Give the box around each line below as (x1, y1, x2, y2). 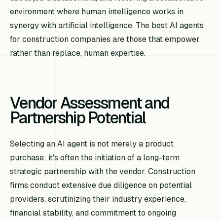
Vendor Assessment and (10, 92, 170, 113)
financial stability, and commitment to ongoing (10, 207, 177, 218)
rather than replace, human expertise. (10, 47, 146, 58)
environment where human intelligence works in (10, 6, 184, 17)
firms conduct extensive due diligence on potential (10, 180, 192, 190)
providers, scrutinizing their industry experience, (10, 193, 186, 204)
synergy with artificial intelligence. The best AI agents (10, 20, 204, 31)
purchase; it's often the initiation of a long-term (10, 152, 180, 163)
